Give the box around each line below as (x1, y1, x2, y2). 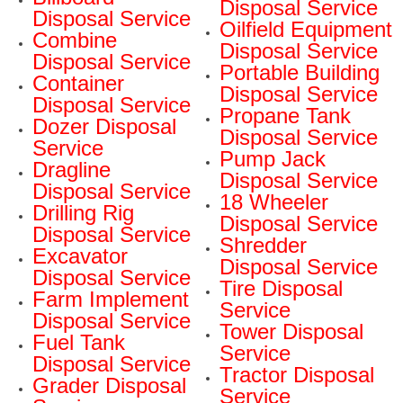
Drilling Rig (32, 200, 134, 225)
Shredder (219, 232, 307, 257)
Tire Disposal (219, 275, 343, 300)
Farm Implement (32, 286, 189, 311)
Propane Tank (219, 103, 351, 128)
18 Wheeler (219, 189, 328, 214)
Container (32, 70, 124, 95)
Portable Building (219, 59, 380, 85)
